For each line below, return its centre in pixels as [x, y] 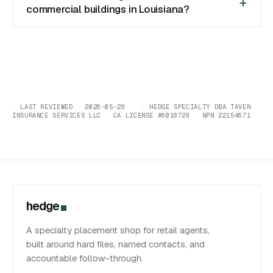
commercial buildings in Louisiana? [108, 9]
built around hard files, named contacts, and [115, 244]
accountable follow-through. [85, 258]
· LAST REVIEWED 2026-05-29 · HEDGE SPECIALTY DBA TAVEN [132, 106]
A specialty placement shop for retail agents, [118, 230]
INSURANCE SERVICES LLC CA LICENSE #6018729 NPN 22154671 [132, 115]
